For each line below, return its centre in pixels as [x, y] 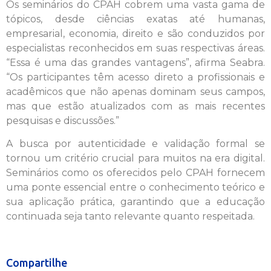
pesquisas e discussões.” [63, 120]
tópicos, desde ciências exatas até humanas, [135, 19]
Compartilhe [37, 263]
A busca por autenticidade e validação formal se [135, 143]
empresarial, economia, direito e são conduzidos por [135, 33]
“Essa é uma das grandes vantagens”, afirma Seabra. [135, 62]
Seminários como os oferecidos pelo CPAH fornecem [135, 172]
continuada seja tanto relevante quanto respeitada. [130, 216]
